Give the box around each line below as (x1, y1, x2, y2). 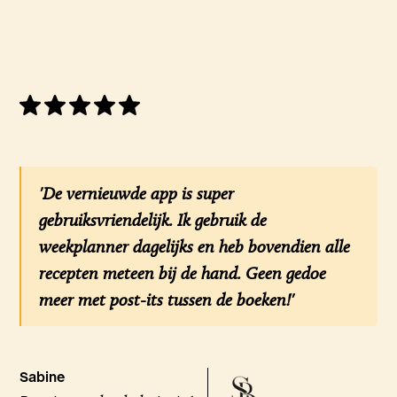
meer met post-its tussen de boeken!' (39, 289, 295, 311)
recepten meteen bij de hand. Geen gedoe (39, 262, 327, 284)
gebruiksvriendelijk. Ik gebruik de (39, 209, 268, 231)
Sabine (19, 371, 66, 385)
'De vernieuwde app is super (39, 183, 235, 205)
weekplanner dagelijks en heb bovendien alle (39, 236, 351, 258)
